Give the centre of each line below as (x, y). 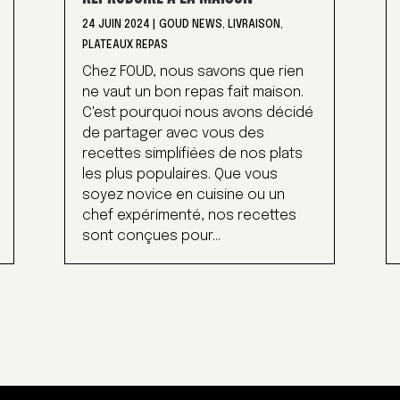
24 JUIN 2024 (117, 25)
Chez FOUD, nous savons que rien (193, 72)
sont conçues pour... (152, 237)
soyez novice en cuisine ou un (184, 196)
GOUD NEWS (191, 25)
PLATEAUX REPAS (125, 46)
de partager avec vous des (174, 134)
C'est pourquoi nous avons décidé (198, 113)
